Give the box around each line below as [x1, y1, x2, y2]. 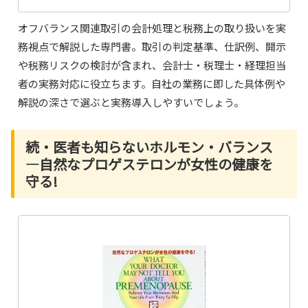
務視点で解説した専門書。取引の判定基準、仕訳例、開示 [18, 39, 287, 54]
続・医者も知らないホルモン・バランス [25, 137, 273, 157]
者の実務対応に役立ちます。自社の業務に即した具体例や [18, 76, 286, 91]
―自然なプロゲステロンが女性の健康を [25, 154, 273, 175]
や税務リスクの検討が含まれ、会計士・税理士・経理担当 [18, 58, 287, 73]
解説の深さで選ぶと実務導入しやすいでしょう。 [18, 95, 245, 110]
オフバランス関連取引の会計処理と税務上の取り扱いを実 [18, 21, 287, 36]
